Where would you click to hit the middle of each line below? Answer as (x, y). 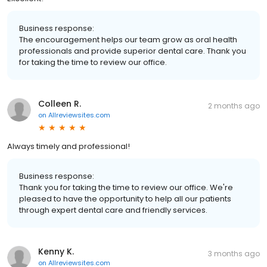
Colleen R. (60, 103)
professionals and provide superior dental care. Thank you (133, 51)
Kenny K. (56, 251)
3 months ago (234, 253)
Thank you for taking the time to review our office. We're (126, 187)
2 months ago (234, 105)
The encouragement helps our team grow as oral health (128, 39)
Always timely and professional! (69, 146)
